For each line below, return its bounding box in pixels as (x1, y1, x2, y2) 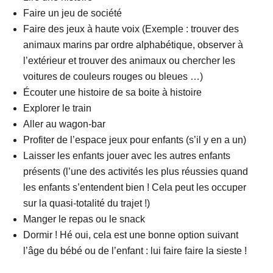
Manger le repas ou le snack (23, 214, 146, 225)
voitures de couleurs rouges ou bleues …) (23, 71, 204, 82)
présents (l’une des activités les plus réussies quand (23, 166, 249, 177)
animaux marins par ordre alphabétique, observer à (23, 40, 244, 51)
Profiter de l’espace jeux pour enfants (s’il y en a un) (23, 135, 247, 146)
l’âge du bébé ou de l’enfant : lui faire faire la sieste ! (23, 246, 247, 257)
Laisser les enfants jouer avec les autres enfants (23, 151, 231, 161)
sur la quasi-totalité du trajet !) (23, 198, 151, 209)
